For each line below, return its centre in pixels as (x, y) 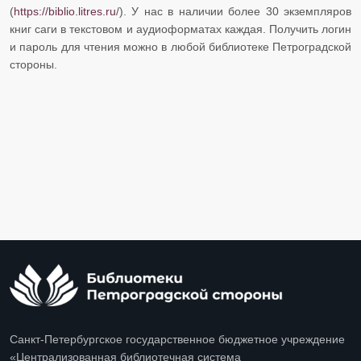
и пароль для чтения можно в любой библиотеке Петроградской (180, 47)
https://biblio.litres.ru (65, 12)
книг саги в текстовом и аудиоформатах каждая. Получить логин (180, 29)
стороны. (33, 65)
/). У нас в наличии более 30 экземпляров (234, 12)
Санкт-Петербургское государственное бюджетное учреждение (177, 339)
